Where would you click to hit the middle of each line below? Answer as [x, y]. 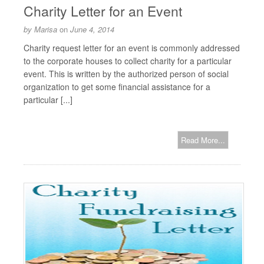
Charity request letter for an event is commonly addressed [132, 48]
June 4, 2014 [92, 29]
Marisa [46, 29]
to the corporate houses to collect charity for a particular [128, 61]
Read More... [203, 140]
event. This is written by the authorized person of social [126, 74]
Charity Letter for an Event [103, 11]
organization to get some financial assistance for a [117, 87]
